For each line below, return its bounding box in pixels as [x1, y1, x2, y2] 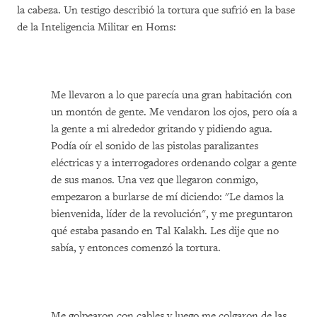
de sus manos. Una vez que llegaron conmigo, [51, 173, 258, 187]
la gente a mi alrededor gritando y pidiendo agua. [51, 122, 272, 136]
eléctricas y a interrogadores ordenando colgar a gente [51, 156, 296, 170]
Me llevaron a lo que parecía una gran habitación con [51, 88, 292, 102]
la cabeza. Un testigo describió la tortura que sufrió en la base [17, 4, 295, 17]
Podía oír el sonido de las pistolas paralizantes [51, 139, 258, 153]
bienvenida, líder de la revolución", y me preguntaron [51, 207, 293, 221]
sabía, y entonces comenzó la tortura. [51, 241, 221, 255]
